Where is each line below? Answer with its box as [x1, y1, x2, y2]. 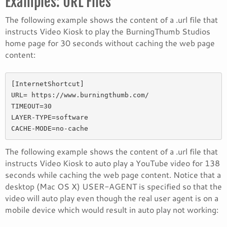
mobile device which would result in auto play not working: [5, 204, 218, 215]
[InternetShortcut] [11, 80, 88, 88]
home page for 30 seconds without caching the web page [5, 37, 215, 49]
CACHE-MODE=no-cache [11, 124, 88, 132]
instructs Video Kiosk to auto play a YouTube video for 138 [5, 157, 220, 169]
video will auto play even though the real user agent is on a [5, 192, 218, 204]
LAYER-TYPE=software [11, 113, 92, 121]
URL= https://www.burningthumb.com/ [11, 91, 153, 99]
